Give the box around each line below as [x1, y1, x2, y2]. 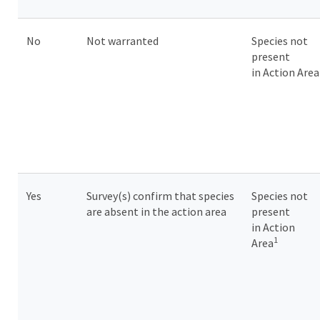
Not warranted [86, 34, 161, 49]
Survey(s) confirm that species [86, 189, 234, 204]
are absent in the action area [86, 204, 229, 219]
